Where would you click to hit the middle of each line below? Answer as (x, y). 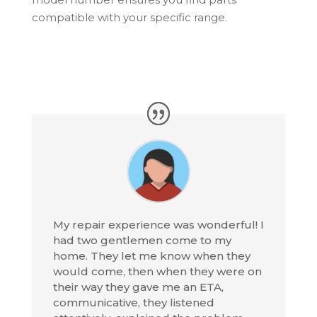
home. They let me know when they (151, 256)
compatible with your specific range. (129, 18)
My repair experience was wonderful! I (158, 225)
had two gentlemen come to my (142, 241)
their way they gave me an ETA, (138, 287)
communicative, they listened (133, 303)
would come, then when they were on (157, 272)
